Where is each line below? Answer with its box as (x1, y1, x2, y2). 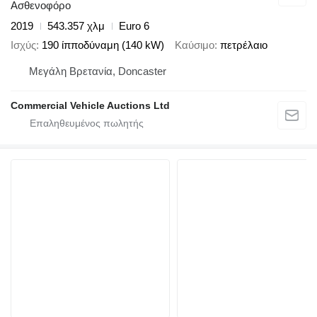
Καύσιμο (175, 38, 214, 51)
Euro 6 (119, 20, 149, 33)
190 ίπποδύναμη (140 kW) (42, 38, 164, 51)
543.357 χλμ (47, 20, 105, 33)
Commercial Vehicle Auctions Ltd (11, 100, 170, 112)
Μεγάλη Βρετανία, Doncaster (29, 65, 166, 78)
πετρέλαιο (220, 38, 267, 51)
